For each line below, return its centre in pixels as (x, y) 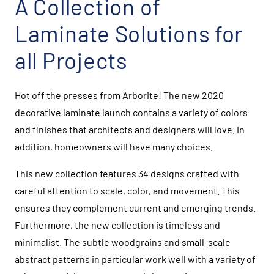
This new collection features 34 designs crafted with (127, 174)
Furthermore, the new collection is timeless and (117, 225)
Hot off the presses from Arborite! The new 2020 (119, 95)
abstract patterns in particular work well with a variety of (135, 259)
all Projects (71, 60)
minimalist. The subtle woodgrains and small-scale (123, 242)
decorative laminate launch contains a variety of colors (131, 113)
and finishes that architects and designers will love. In (130, 130)
